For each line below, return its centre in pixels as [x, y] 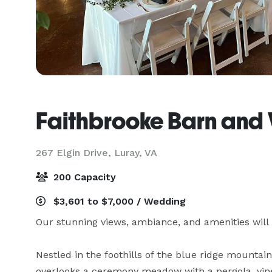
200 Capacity [83, 177]
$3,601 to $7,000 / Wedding [118, 201]
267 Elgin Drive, [75, 153]
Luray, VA [136, 153]
